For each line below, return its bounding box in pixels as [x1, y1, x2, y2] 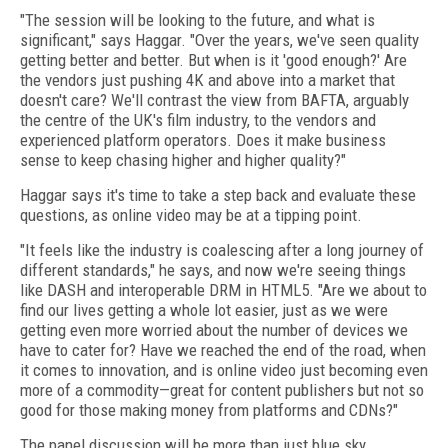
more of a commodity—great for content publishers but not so [20, 380, 424, 400]
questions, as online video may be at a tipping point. [20, 205, 362, 225]
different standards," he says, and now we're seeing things [20, 260, 406, 280]
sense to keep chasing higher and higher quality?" [20, 150, 346, 170]
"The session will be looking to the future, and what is [20, 10, 375, 30]
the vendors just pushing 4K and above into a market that [20, 70, 395, 90]
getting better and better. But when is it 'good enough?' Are [20, 50, 407, 70]
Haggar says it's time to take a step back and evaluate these [20, 185, 416, 205]
